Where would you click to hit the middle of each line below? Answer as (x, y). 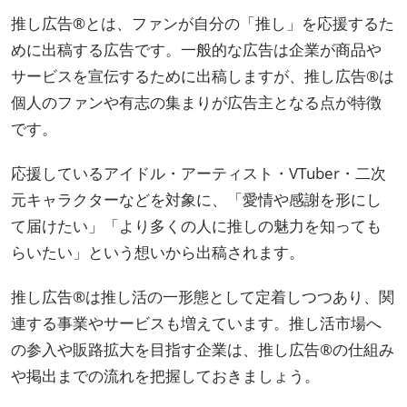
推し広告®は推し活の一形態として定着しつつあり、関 (203, 296)
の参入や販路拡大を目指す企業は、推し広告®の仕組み (203, 349)
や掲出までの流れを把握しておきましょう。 (165, 375)
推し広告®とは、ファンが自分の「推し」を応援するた (203, 23)
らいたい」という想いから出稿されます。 (158, 252)
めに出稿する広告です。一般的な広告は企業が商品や (196, 49)
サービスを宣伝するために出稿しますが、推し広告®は (203, 75)
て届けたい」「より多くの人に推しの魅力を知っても (196, 225)
